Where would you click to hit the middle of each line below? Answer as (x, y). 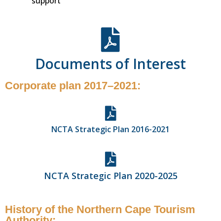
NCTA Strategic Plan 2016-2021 (110, 129)
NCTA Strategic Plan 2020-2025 (110, 175)
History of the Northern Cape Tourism (100, 209)
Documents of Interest (110, 63)
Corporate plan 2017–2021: (73, 85)
